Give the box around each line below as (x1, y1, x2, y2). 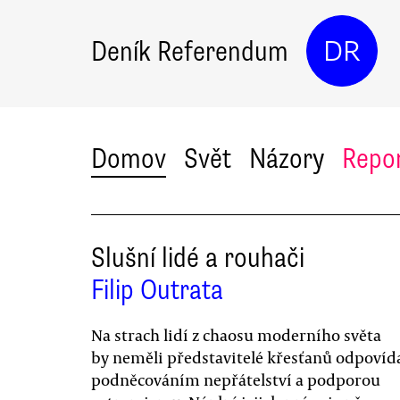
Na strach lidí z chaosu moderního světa (91, 324, 381, 346)
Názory (249, 141, 324, 176)
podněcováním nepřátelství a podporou (91, 369, 380, 390)
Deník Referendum (91, 33, 288, 69)
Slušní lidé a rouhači (91, 240, 304, 275)
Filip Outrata (91, 272, 223, 307)
